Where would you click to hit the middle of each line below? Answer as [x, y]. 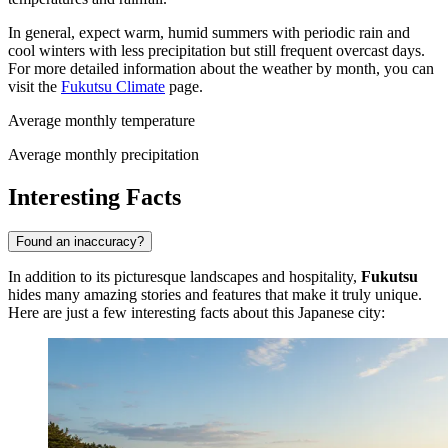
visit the [34, 87]
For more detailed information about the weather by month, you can [221, 69]
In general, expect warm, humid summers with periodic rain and [209, 33]
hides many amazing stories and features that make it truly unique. [215, 295]
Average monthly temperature [101, 121]
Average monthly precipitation [103, 155]
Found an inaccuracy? [80, 242]
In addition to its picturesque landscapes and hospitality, [184, 277]
